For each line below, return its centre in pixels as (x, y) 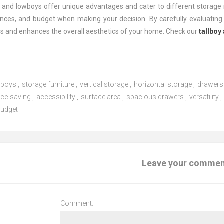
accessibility (56, 97)
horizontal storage (163, 84)
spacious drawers (155, 97)
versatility (204, 97)
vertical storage (104, 84)
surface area (101, 97)
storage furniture (48, 84)
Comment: (77, 203)
